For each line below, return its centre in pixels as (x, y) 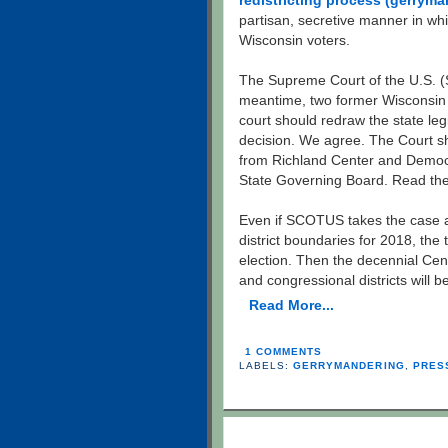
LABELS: (266, 366)
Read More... (292, 306)
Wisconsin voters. (294, 41)
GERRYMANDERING (349, 366)
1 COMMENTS (284, 352)
